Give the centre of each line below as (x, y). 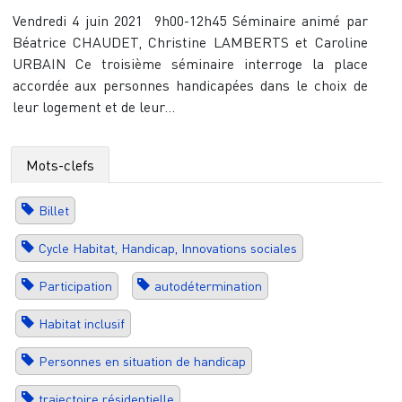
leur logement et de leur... (93, 107)
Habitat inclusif (81, 324)
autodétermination (209, 286)
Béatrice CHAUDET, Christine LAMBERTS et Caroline (190, 42)
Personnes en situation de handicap (142, 362)
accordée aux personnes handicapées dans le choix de (190, 85)
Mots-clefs (60, 165)
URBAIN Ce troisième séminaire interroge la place (190, 64)
